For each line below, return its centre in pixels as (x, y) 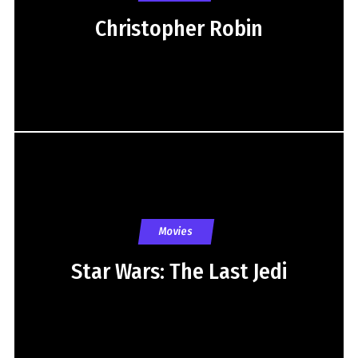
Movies (176, 231)
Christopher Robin (179, 28)
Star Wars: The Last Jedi (179, 271)
